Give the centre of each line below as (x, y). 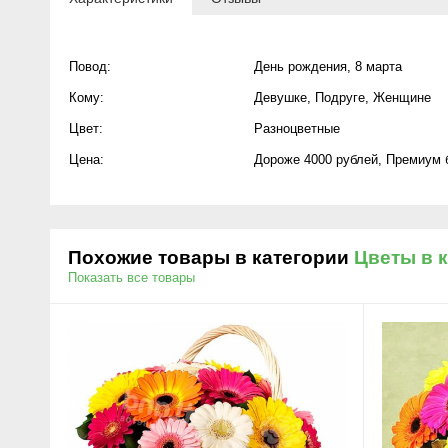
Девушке (280, 97)
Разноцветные (297, 128)
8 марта (378, 66)
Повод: (90, 66)
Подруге (340, 97)
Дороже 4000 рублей (316, 159)
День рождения (300, 66)
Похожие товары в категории (211, 257)
